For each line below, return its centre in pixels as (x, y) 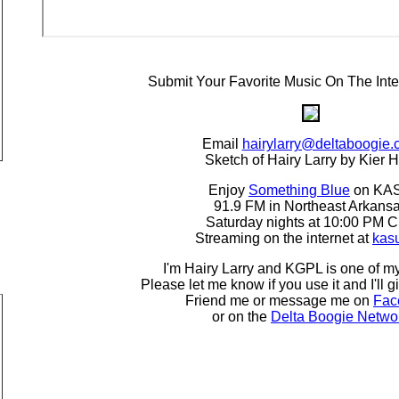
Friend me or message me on (279, 301)
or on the (241, 317)
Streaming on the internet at (284, 238)
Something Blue (299, 190)
